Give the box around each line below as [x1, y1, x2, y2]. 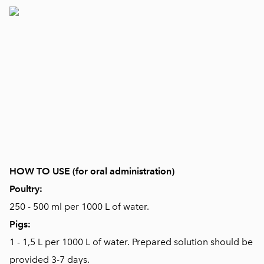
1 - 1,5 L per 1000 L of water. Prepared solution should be [9, 236, 253, 248]
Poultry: [9, 183, 42, 195]
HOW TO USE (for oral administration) [9, 166, 174, 177]
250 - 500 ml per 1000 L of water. [9, 201, 149, 213]
